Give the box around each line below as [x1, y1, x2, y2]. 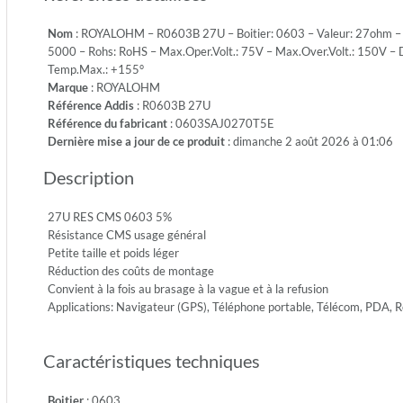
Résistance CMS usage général [48, 228, 206, 242]
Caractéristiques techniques [43, 350, 260, 372]
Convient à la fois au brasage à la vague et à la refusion [48, 282, 328, 296]
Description [43, 166, 134, 188]
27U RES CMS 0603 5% [48, 210, 172, 224]
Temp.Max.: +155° [48, 62, 144, 76]
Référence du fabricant [48, 116, 167, 130]
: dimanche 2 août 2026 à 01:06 [225, 134, 393, 148]
